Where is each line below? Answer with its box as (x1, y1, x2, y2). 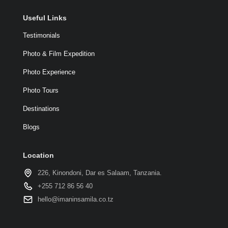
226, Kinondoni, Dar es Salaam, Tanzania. (37, 169, 162, 177)
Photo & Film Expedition (22, 50, 95, 58)
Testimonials (22, 32, 60, 39)
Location (22, 151, 54, 159)
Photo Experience (22, 68, 75, 76)
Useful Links (22, 14, 67, 22)
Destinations (22, 105, 60, 112)
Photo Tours (22, 87, 59, 94)
